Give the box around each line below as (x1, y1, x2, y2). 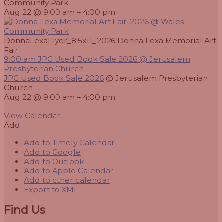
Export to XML (24, 184, 78, 194)
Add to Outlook (24, 156, 84, 166)
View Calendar (4, 111, 60, 121)
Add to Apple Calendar (24, 166, 113, 175)
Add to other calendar (24, 175, 110, 185)
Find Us (4, 203, 45, 216)
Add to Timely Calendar (24, 137, 115, 147)
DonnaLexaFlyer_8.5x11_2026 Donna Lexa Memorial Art (4, 36, 216, 46)
